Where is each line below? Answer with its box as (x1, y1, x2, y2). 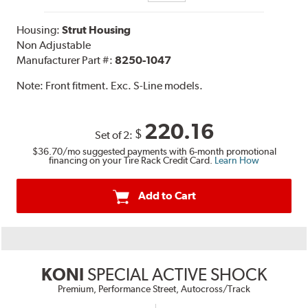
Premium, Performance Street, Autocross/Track (58, 283, 250, 295)
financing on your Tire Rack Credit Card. (49, 155, 214, 166)
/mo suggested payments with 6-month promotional (62, 146, 276, 157)
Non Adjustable (16, 38, 91, 52)
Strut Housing (62, 23, 131, 37)
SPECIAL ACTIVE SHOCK (87, 264, 267, 285)
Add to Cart (137, 189, 196, 203)
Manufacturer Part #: (16, 54, 115, 67)
